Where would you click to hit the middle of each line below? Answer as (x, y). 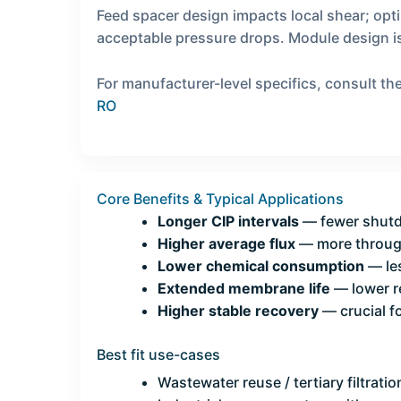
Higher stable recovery (238, 311)
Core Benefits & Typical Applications (220, 199)
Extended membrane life (244, 289)
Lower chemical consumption (261, 266)
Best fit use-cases (158, 355)
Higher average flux (226, 244)
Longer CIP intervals (228, 222)
